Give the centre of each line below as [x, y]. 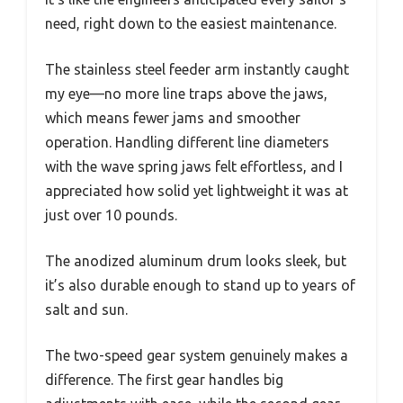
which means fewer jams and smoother [173, 118]
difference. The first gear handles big [164, 380]
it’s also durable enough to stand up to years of [200, 286]
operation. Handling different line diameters [187, 143]
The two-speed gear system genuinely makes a [197, 356]
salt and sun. [86, 310]
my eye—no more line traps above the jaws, [186, 94]
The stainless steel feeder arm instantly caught [197, 70]
